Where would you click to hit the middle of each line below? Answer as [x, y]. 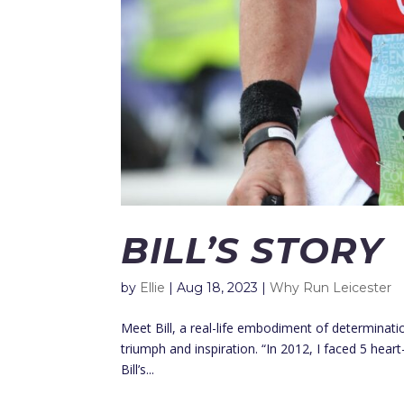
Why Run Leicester [331, 287]
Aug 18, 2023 [218, 287]
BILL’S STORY [252, 250]
